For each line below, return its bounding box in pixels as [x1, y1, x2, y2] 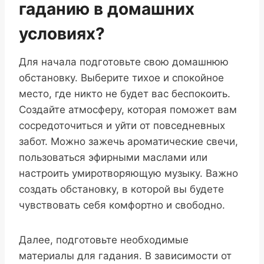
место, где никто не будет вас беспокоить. [19, 87, 230, 100]
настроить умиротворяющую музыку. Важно [19, 167, 238, 179]
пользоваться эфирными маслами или [19, 151, 207, 163]
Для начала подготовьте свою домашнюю [19, 55, 229, 68]
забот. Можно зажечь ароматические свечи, [19, 135, 238, 147]
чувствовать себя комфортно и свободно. [19, 199, 225, 211]
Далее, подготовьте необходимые [19, 233, 189, 246]
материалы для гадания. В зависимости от [19, 249, 232, 262]
